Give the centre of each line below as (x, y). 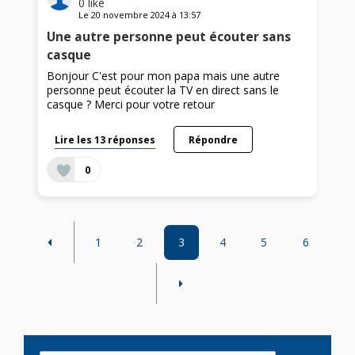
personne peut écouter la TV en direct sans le (163, 90)
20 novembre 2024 (131, 14)
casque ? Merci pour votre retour (131, 104)
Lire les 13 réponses (105, 139)
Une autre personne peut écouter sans (169, 36)
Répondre (213, 139)
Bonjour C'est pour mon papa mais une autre (164, 75)
